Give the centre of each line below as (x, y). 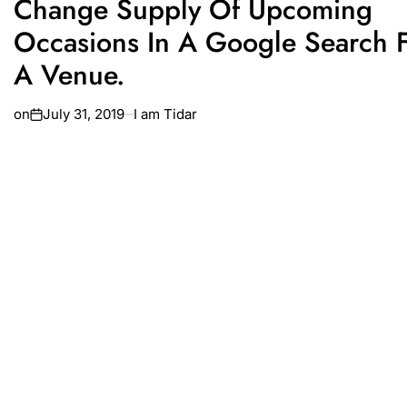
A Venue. (69, 74)
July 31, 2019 (84, 114)
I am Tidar (165, 114)
